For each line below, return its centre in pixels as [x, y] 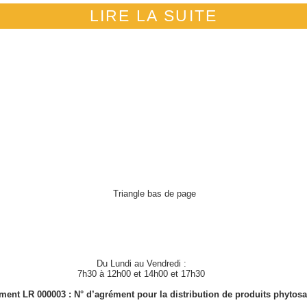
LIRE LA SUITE [153, 15]
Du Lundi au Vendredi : [141, 263]
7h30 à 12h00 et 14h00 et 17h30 [142, 273]
